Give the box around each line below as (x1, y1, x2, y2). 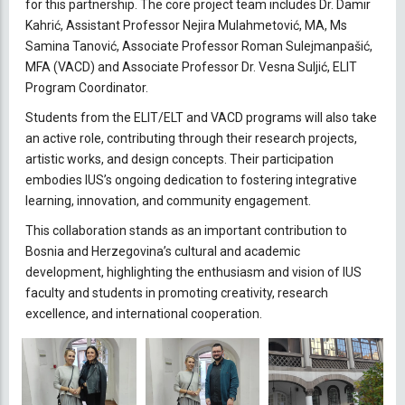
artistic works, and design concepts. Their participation (25, 151, 334, 166)
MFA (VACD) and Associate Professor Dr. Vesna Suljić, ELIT (25, 59, 357, 74)
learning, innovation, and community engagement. (25, 193, 311, 208)
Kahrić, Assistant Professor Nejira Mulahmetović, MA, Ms (25, 17, 347, 33)
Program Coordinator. (25, 80, 148, 95)
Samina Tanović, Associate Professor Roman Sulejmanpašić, (25, 38, 372, 53)
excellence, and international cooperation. (25, 306, 262, 321)
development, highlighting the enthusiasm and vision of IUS (25, 264, 362, 279)
